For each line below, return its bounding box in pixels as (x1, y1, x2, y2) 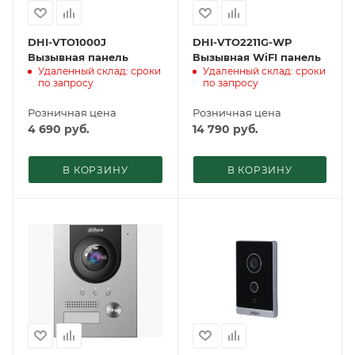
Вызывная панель (28, 51, 128, 64)
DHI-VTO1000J (28, 36, 106, 49)
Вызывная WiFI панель (192, 51, 321, 64)
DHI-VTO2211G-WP (192, 36, 292, 49)
